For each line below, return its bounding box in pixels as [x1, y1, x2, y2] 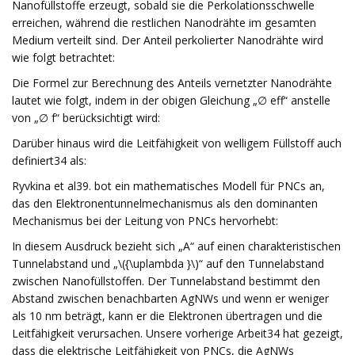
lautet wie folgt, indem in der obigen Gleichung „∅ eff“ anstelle [12, 93, 330, 108]
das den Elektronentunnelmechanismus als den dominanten [12, 196, 318, 211]
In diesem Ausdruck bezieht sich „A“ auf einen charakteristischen [12, 239, 341, 254]
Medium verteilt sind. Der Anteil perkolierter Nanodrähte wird [12, 32, 323, 48]
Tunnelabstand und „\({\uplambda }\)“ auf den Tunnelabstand [12, 256, 324, 271]
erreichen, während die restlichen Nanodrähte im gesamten [12, 15, 316, 30]
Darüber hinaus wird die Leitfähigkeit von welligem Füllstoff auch [12, 136, 342, 151]
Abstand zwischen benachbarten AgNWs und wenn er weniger [12, 291, 329, 306]
